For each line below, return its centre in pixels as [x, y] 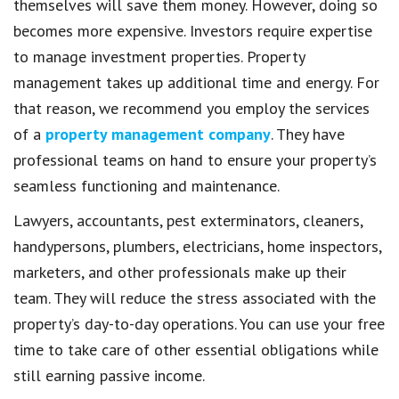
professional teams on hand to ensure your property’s [195, 160]
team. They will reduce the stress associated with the [195, 298]
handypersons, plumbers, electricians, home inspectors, [197, 247]
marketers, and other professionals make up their [180, 273]
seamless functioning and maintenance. [147, 186]
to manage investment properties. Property [159, 57]
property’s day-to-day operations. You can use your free [199, 324]
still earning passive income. [109, 376]
